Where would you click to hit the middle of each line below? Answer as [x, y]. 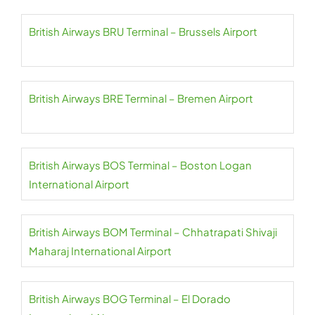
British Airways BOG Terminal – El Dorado [130, 298]
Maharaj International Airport [100, 251]
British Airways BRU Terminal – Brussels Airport [143, 31]
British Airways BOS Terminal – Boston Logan [140, 165]
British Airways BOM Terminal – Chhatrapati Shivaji [153, 232]
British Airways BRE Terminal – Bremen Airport [141, 98]
